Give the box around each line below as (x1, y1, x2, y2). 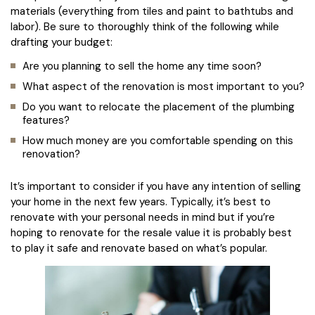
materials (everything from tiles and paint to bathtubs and (11, 4, 293, 18)
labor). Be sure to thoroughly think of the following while (11, 20, 279, 34)
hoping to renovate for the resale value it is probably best (11, 226, 292, 240)
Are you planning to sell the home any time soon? (22, 59, 262, 73)
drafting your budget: (11, 35, 112, 49)
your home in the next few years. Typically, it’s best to (11, 195, 271, 209)
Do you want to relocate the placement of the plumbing (22, 100, 295, 114)
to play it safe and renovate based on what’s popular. (11, 241, 267, 255)
